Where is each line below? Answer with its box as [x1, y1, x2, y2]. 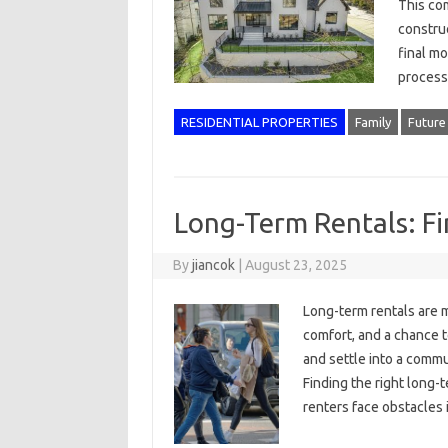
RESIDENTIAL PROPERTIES [180, 115, 338, 129]
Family [354, 115, 391, 129]
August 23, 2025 [245, 257, 348, 273]
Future [407, 115, 446, 129]
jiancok [192, 257, 236, 273]
